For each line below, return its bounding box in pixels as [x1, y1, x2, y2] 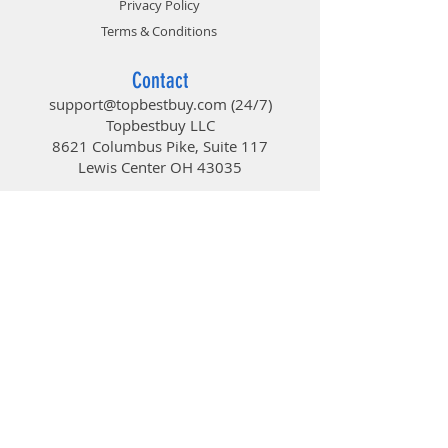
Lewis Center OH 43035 [78, 156, 242, 177]
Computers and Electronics [93, 250, 225, 269]
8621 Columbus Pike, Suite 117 [52, 135, 268, 156]
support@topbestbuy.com [48, 93, 227, 114]
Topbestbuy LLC [105, 114, 215, 135]
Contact [131, 66, 189, 94]
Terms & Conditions [101, 21, 217, 40]
